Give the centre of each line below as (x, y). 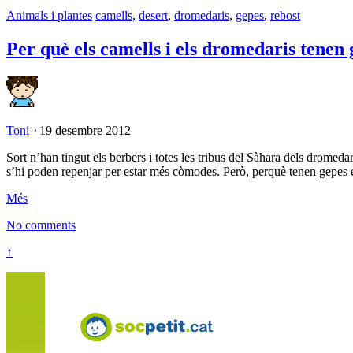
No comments (41, 225)
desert (153, 15)
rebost (285, 15)
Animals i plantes (49, 15)
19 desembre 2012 (85, 130)
